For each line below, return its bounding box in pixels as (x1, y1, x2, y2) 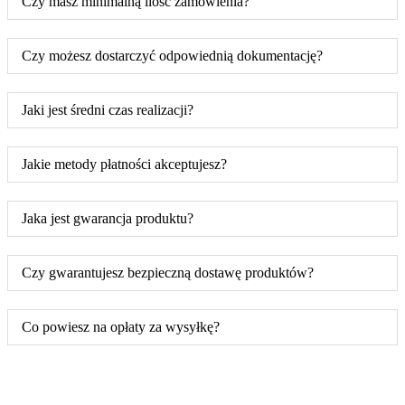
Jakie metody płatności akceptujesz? (22, 155, 227, 172)
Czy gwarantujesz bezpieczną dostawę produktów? (22, 264, 314, 280)
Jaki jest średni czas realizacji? (22, 101, 193, 118)
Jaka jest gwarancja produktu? (22, 210, 193, 226)
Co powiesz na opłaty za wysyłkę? (22, 318, 220, 334)
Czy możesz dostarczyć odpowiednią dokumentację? (22, 47, 323, 63)
